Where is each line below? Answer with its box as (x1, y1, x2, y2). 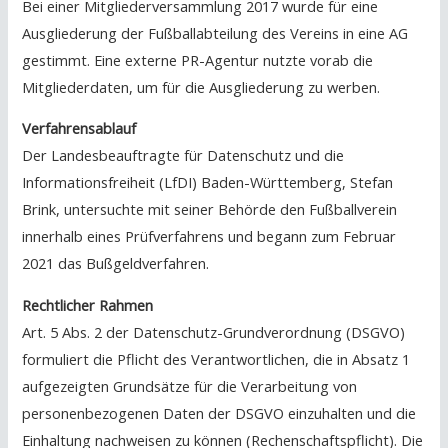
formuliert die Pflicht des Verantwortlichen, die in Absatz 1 (22, 348, 411, 369)
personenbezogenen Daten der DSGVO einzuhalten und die (22, 402, 417, 423)
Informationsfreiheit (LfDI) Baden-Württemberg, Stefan (22, 172, 394, 193)
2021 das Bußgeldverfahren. (22, 253, 210, 274)
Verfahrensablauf (22, 118, 137, 139)
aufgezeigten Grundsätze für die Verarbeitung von (22, 375, 358, 396)
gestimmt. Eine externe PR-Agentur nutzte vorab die (22, 49, 374, 70)
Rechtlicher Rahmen (22, 294, 154, 315)
